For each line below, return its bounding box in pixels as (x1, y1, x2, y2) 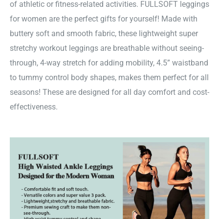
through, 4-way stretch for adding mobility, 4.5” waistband (10, 58, 208, 68)
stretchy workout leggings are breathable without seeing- (10, 44, 204, 53)
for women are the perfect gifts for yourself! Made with (10, 14, 197, 24)
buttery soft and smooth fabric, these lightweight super (10, 29, 198, 39)
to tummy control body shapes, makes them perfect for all (10, 73, 209, 83)
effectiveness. (10, 102, 58, 112)
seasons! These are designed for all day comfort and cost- (10, 88, 209, 97)
